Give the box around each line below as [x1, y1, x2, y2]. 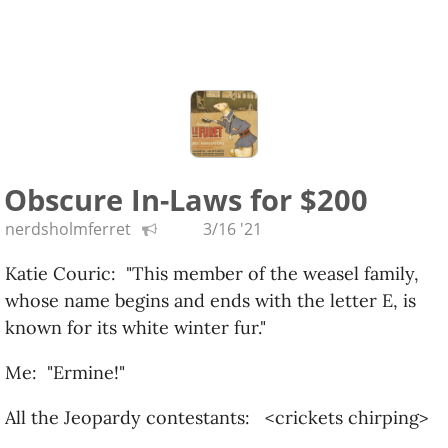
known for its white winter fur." [5, 316, 266, 339]
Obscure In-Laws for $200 [4, 180, 368, 219]
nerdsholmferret [5, 218, 131, 240]
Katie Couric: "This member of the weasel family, [5, 262, 419, 285]
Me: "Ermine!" [5, 361, 125, 384]
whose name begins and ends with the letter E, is [5, 289, 416, 312]
